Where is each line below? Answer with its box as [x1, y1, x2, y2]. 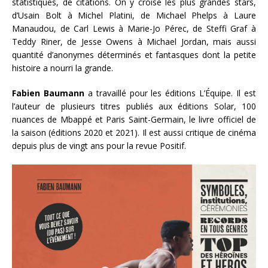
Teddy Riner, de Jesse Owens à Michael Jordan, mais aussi [12, 36, 256, 48]
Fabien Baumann [12, 87, 84, 99]
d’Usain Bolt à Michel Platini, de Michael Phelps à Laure [12, 10, 256, 22]
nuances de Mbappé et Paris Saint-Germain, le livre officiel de [12, 114, 256, 126]
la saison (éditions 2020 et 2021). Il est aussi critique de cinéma [12, 127, 256, 139]
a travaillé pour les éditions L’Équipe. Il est [84, 87, 257, 99]
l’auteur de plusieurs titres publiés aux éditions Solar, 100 [12, 100, 256, 112]
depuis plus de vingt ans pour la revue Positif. [12, 140, 186, 152]
